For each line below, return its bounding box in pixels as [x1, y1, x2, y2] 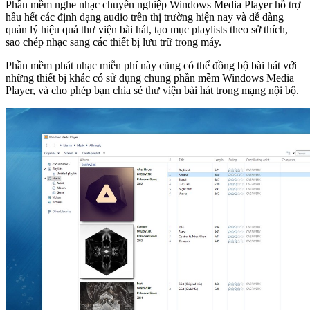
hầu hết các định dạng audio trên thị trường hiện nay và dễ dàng [6, 10, 284, 23]
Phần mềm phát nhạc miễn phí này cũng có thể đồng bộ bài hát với [6, 59, 297, 71]
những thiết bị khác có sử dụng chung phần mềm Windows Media [6, 71, 294, 84]
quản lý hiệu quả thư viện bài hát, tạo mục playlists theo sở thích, [6, 23, 288, 35]
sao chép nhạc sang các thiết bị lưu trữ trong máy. [6, 35, 221, 48]
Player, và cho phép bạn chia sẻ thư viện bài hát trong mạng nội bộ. [6, 84, 299, 96]
